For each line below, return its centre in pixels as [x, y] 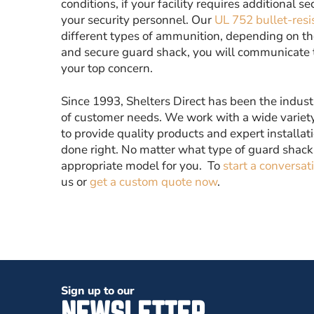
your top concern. [107, 68]
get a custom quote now [153, 182]
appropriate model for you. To [142, 166]
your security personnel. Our [138, 20]
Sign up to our [98, 291]
